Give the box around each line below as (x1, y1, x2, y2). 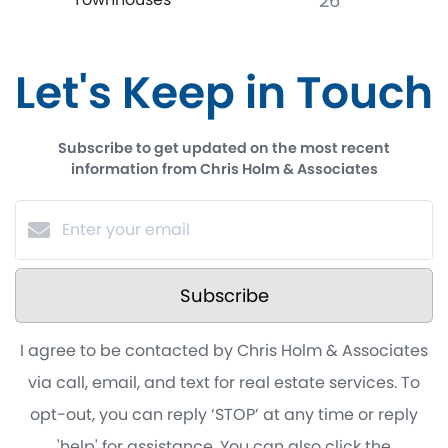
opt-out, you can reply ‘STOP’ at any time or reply (30, 402, 418, 426)
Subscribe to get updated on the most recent (58, 137, 390, 158)
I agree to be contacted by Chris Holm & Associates (20, 338, 428, 362)
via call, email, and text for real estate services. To (28, 370, 420, 394)
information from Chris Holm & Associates (70, 158, 378, 179)
